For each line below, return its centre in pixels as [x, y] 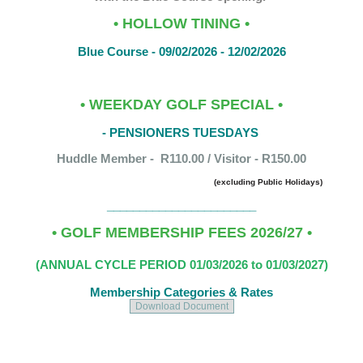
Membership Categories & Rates [181, 292]
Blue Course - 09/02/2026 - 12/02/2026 [181, 51]
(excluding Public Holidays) [268, 182]
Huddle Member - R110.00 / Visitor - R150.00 [181, 158]
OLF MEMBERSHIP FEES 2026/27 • [192, 233]
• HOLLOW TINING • [181, 23]
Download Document [181, 306]
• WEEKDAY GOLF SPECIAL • [181, 105]
